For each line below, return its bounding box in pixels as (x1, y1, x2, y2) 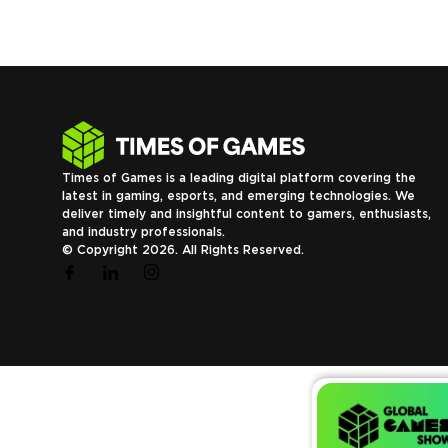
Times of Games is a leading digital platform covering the (62, 169, 416, 185)
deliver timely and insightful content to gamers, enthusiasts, (62, 205, 431, 221)
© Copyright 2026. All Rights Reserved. (62, 241, 304, 257)
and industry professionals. (62, 223, 225, 239)
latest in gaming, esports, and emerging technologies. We (62, 187, 415, 203)
